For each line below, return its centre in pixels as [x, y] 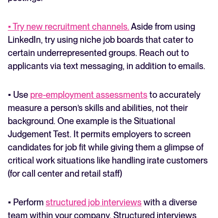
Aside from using [162, 27]
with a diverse [169, 202]
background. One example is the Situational [91, 121]
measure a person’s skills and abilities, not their [98, 108]
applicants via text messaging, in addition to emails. [108, 66]
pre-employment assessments [89, 95]
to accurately [174, 95]
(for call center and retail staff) [65, 174]
